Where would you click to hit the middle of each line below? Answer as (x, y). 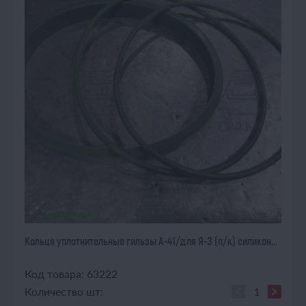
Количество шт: (64, 291)
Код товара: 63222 (71, 274)
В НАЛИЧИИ (66, 215)
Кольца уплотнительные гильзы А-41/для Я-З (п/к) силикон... (151, 241)
